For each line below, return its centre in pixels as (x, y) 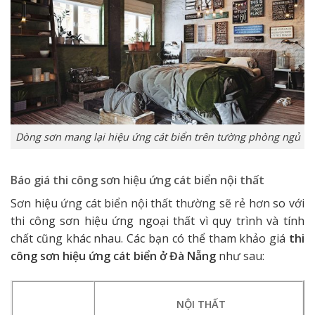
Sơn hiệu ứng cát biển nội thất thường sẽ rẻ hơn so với (157, 203)
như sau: (240, 256)
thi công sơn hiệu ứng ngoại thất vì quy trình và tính (157, 220)
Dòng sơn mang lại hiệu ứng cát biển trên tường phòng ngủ (157, 136)
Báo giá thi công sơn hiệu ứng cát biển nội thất (137, 180)
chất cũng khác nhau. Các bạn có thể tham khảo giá (150, 238)
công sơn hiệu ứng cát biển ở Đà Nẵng (113, 256)
